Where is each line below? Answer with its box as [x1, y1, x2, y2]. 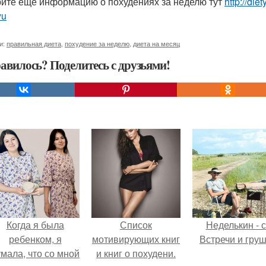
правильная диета [7, 39, 61, 48]
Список [120, 218, 152, 232]
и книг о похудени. [96, 246, 176, 260]
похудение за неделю [65, 39, 129, 48]
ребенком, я [8, 232, 62, 246]
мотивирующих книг [92, 232, 180, 246]
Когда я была [6, 218, 64, 232]
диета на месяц [133, 39, 180, 48]
